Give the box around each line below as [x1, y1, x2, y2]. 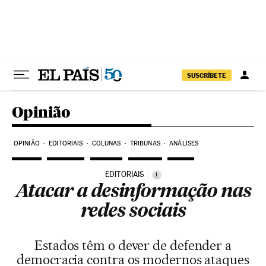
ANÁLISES [169, 140, 199, 147]
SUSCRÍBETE [187, 71, 226, 80]
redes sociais [80, 203, 186, 221]
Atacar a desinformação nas [15, 183, 251, 201]
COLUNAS [91, 140, 121, 147]
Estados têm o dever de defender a [34, 237, 232, 253]
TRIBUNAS [129, 140, 160, 147]
